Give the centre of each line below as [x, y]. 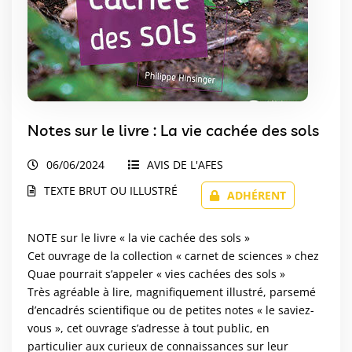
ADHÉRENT [257, 195]
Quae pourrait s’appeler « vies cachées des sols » [156, 273]
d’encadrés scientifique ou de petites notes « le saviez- [171, 310]
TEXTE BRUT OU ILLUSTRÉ [111, 190]
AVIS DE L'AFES [185, 164]
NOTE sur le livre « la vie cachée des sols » [139, 237]
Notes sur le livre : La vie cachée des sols [173, 130]
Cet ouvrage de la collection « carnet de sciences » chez [173, 255]
